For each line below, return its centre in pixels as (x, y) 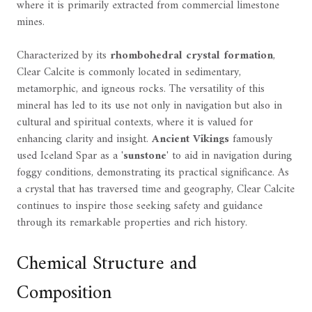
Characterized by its (63, 55)
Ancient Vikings (190, 139)
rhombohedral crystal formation (192, 55)
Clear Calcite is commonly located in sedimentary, (129, 72)
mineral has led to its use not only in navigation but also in (149, 106)
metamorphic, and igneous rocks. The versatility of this (141, 89)
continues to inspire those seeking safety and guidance (140, 206)
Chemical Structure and (107, 265)
